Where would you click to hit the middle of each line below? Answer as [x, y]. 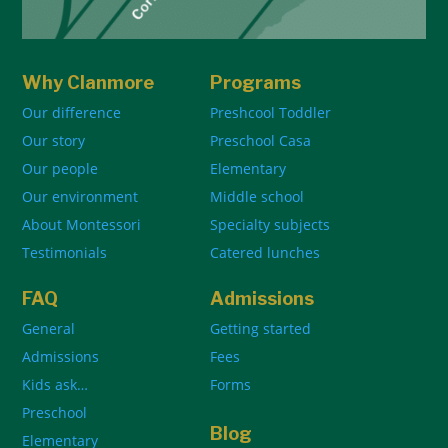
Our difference [72, 113]
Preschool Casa [260, 141]
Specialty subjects [269, 225]
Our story [54, 141]
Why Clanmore [88, 83]
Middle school [256, 197]
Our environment [80, 197]
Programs [255, 83]
